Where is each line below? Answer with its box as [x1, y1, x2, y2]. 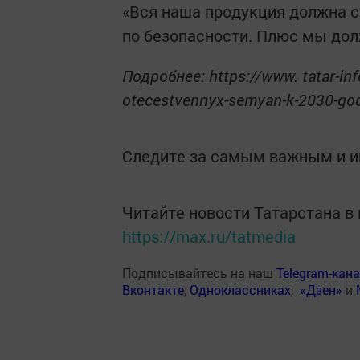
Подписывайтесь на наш [122, 264, 276, 281]
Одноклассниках [190, 281, 291, 298]
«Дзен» [300, 281, 342, 298]
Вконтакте [122, 281, 184, 298]
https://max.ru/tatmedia [122, 226, 296, 247]
